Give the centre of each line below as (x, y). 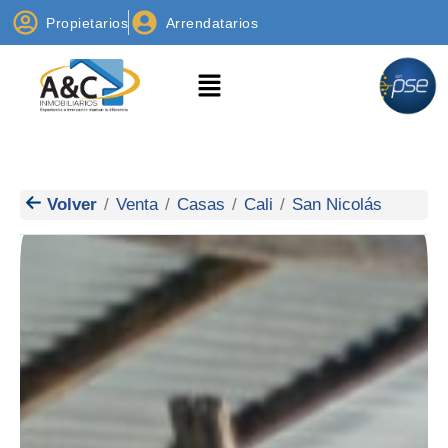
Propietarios (87, 22)
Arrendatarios (211, 22)
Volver (69, 204)
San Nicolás (337, 204)
